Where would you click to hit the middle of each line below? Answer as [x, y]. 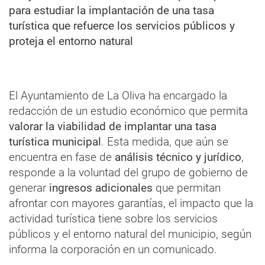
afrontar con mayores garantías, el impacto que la [131, 203]
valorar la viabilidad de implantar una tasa [113, 126]
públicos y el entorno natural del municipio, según [130, 234]
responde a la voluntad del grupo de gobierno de [128, 172]
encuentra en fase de [62, 157]
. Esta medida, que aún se [165, 141]
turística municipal [55, 141]
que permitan [187, 188]
